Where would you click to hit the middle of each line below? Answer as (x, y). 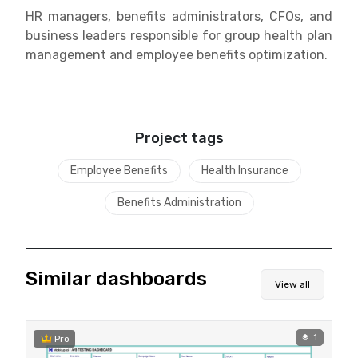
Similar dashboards (116, 278)
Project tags (179, 138)
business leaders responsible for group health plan (179, 35)
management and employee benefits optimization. (177, 54)
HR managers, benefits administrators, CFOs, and (179, 16)
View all (292, 284)
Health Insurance (245, 170)
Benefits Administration (179, 202)
